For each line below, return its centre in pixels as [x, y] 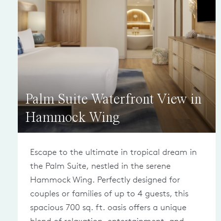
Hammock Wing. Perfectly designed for [105, 180]
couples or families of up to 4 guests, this [109, 193]
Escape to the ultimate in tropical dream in [113, 152]
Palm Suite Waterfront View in [113, 100]
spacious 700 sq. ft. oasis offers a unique [108, 207]
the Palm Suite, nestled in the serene [100, 166]
